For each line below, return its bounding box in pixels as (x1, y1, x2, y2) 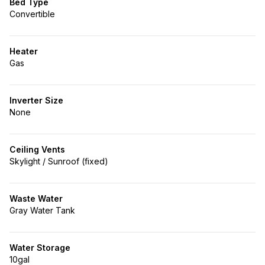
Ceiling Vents (9, 144, 65, 154)
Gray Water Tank (9, 205, 75, 215)
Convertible (9, 9, 55, 19)
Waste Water (9, 193, 63, 203)
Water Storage (9, 243, 70, 253)
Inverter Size (9, 95, 63, 105)
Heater (9, 46, 38, 56)
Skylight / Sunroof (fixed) (9, 156, 108, 166)
